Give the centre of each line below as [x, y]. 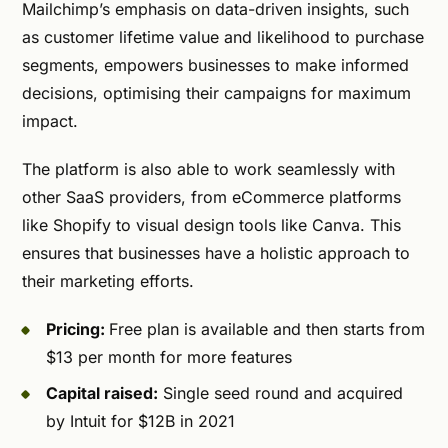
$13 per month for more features [169, 356]
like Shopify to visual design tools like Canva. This [211, 224]
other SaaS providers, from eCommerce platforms [211, 196]
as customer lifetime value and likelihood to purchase [223, 36]
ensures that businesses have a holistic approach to [216, 252]
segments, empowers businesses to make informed [215, 64]
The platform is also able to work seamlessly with [208, 168]
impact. [52, 120]
